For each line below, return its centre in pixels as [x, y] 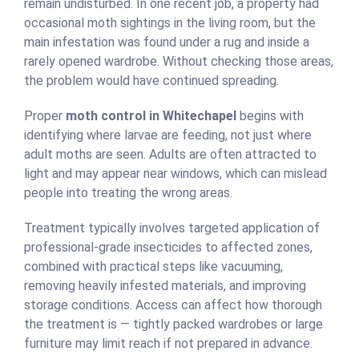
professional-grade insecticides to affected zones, [168, 248]
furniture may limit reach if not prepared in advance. [168, 344]
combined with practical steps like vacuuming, [153, 267]
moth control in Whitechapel [151, 116]
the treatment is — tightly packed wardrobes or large [173, 325]
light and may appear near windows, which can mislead [175, 174]
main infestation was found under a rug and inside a [167, 42]
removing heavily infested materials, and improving [165, 286]
